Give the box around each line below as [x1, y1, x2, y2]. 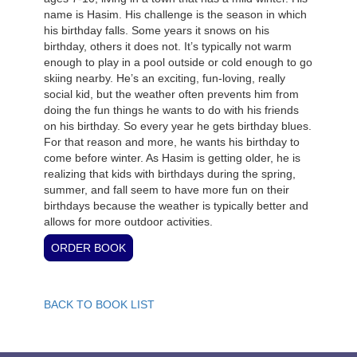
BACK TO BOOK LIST [44, 298, 155, 311]
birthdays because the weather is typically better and [44, 199, 308, 212]
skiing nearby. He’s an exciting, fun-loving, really [44, 72, 285, 84]
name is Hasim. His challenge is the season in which [44, 8, 307, 21]
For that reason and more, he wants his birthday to [44, 135, 300, 148]
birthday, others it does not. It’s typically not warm [44, 40, 292, 53]
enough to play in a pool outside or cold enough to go [44, 56, 312, 69]
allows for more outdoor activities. [44, 215, 213, 228]
